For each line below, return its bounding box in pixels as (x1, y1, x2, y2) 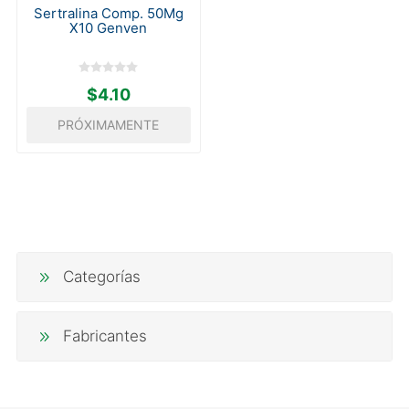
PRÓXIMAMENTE (58, 117, 160, 133)
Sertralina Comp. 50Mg (33, 5, 184, 23)
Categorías (62, 267, 141, 287)
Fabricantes (62, 327, 147, 346)
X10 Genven (69, 19, 148, 37)
